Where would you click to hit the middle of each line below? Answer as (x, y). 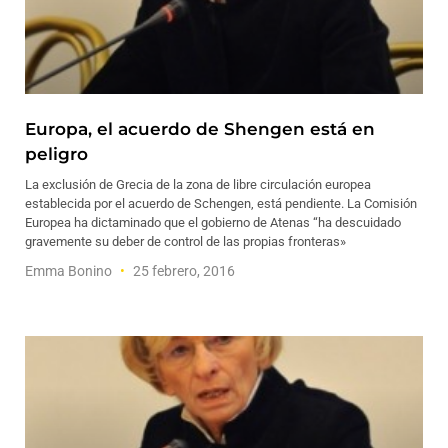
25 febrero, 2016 (182, 271)
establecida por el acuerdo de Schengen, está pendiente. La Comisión (221, 203)
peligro (56, 154)
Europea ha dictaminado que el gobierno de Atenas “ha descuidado (213, 222)
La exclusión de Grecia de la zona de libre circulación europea (198, 184)
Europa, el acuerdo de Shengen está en (200, 129)
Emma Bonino (70, 271)
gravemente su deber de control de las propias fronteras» (185, 241)
